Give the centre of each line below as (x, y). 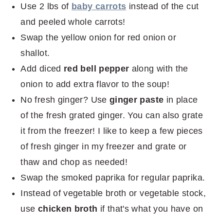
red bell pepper (97, 68)
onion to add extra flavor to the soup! (95, 84)
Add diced (42, 68)
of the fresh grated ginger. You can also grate (112, 115)
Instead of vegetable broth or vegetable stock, (113, 193)
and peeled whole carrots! (73, 22)
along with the (159, 68)
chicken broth (68, 209)
